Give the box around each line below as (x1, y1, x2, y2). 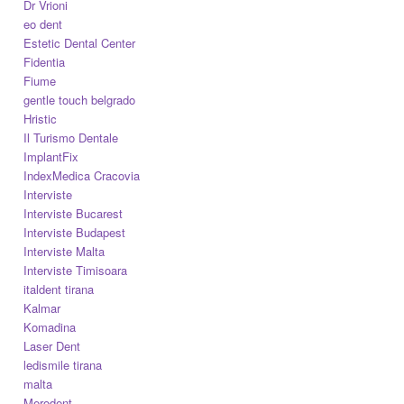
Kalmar (23, 298, 61, 317)
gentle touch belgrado (23, 90, 136, 108)
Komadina (23, 317, 77, 335)
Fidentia (23, 52, 66, 70)
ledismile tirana (23, 355, 103, 373)
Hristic (23, 109, 58, 127)
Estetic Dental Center (23, 33, 136, 51)
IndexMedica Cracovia (23, 166, 141, 184)
